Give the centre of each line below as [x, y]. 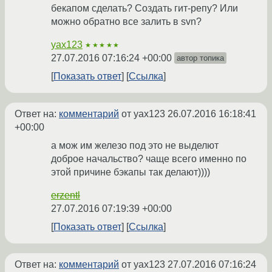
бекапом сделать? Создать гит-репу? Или [144, 8]
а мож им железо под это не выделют [135, 146]
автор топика [200, 58]
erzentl [66, 195]
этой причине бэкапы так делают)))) [131, 172]
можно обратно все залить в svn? [126, 22]
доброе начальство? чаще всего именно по [149, 159]
